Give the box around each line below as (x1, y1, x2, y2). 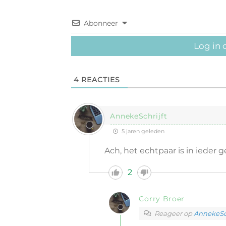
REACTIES (78, 75, 120, 84)
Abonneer (83, 19, 118, 28)
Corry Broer (139, 194, 185, 203)
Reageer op (154, 209, 194, 217)
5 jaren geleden (120, 128, 165, 135)
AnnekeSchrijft (110, 111, 167, 121)
